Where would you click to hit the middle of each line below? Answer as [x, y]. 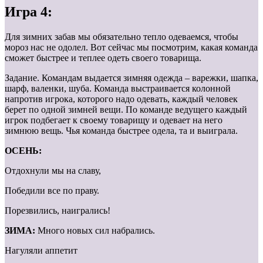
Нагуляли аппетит [41, 251]
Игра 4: [28, 12]
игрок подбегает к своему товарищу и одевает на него [114, 120]
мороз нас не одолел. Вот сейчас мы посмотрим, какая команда [131, 48]
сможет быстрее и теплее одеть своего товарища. [103, 58]
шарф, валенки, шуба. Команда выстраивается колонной [118, 89]
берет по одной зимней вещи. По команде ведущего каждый [126, 110]
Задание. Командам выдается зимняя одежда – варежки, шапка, [131, 78]
